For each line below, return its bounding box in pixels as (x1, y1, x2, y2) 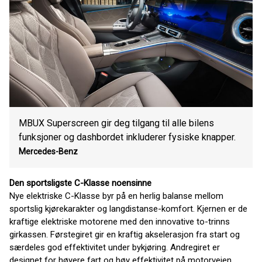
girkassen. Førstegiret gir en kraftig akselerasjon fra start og (9, 229, 240, 240)
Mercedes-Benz (19, 146, 78, 156)
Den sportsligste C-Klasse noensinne (9, 177, 151, 188)
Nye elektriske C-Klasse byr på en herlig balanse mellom (9, 190, 223, 201)
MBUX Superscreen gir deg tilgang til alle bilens (19, 117, 214, 129)
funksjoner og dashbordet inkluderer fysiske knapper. (19, 131, 236, 143)
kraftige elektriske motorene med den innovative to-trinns (9, 216, 230, 227)
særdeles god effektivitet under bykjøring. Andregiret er (9, 242, 220, 253)
